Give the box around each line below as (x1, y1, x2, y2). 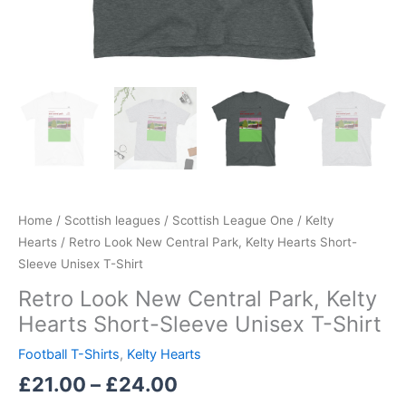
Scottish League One (172, 212, 294, 227)
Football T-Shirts (18, 345, 120, 362)
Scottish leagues (64, 212, 160, 227)
